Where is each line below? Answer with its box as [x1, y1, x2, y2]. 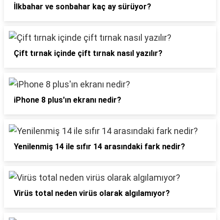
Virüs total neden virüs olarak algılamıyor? [14, 189, 170, 198]
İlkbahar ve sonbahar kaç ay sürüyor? [14, 2, 151, 11]
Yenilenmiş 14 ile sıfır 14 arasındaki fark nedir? [14, 142, 185, 151]
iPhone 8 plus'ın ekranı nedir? [14, 95, 121, 105]
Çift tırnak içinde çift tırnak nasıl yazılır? [14, 49, 163, 58]
